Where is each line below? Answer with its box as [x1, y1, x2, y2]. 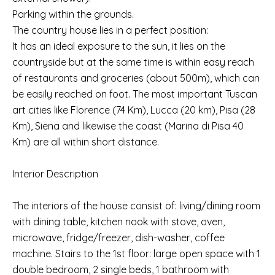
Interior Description [12, 168, 98, 180]
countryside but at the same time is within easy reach [12, 56, 254, 68]
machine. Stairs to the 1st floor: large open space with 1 [12, 247, 260, 260]
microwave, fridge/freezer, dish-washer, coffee [12, 231, 225, 244]
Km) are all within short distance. [12, 136, 159, 148]
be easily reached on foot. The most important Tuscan [12, 88, 257, 100]
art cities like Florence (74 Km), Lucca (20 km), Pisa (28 [12, 104, 255, 116]
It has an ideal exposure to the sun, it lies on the [12, 40, 225, 52]
